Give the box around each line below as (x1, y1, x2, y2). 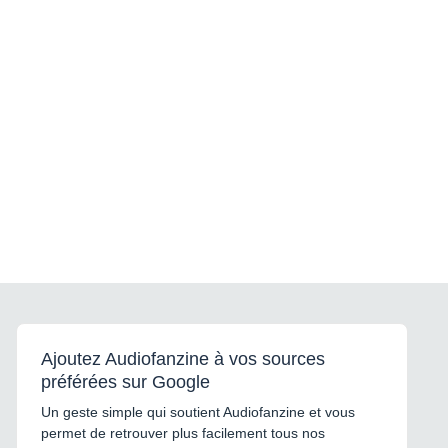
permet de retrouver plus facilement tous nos (41, 424, 325, 441)
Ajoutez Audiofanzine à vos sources (41, 348, 325, 369)
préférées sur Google (41, 371, 210, 392)
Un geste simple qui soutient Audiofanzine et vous (41, 403, 355, 420)
